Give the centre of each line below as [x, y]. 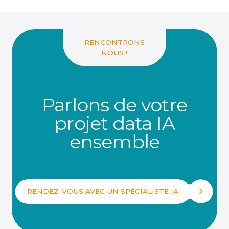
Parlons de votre [114, 105]
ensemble [114, 142]
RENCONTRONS [114, 42]
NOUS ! [114, 53]
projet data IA [114, 123]
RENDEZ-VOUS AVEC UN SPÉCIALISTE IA [103, 191]
